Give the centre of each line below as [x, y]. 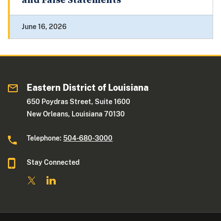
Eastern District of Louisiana [88, 88]
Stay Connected [53, 163]
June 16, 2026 [44, 27]
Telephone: [45, 138]
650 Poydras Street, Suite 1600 [79, 102]
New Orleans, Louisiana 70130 [76, 114]
